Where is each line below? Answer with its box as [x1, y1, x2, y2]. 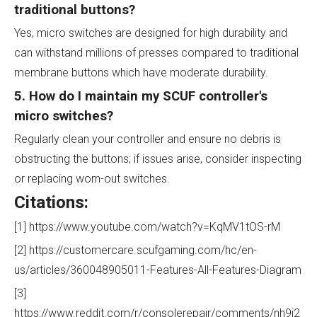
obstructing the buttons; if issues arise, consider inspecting [14, 152, 301, 166]
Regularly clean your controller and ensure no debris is [14, 132, 281, 146]
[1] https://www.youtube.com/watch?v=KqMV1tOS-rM [14, 220, 280, 234]
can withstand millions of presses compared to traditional [14, 46, 299, 59]
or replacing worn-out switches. [14, 172, 170, 185]
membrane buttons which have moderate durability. [14, 66, 268, 79]
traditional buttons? [14, 2, 135, 18]
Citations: [14, 192, 88, 212]
